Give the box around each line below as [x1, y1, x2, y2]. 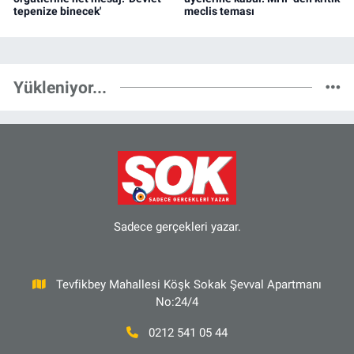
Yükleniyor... [13, 77, 107, 98]
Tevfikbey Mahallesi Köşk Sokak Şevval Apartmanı [55, 277, 322, 292]
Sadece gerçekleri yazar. [113, 219, 241, 234]
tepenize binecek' [13, 4, 101, 17]
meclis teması [183, 4, 254, 17]
